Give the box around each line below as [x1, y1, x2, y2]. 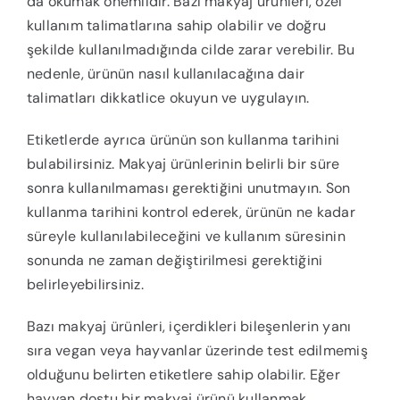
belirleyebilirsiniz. [26, 275, 144, 295]
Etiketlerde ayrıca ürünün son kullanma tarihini [26, 130, 340, 150]
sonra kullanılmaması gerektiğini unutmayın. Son [26, 179, 351, 198]
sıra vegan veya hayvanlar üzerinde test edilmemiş [26, 341, 368, 361]
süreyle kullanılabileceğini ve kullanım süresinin [26, 227, 346, 246]
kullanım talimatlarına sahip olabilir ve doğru [26, 16, 327, 36]
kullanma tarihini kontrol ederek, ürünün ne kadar [26, 203, 355, 222]
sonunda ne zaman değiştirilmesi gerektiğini [26, 251, 323, 271]
